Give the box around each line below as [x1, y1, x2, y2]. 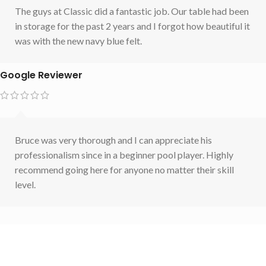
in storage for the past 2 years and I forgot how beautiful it [15, 20, 250, 31]
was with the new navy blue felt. [15, 34, 142, 46]
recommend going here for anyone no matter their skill [15, 163, 234, 175]
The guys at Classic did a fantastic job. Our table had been [15, 5, 249, 17]
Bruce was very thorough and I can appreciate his [15, 134, 212, 145]
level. [15, 178, 36, 190]
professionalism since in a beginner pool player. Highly [15, 148, 233, 160]
